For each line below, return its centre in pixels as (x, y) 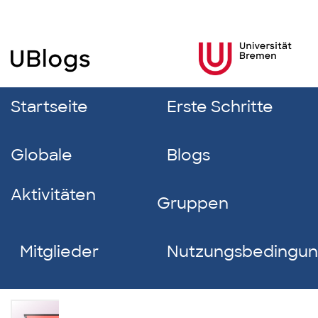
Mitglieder (60, 252)
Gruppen (193, 203)
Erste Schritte (220, 107)
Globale (42, 155)
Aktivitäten (53, 195)
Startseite (49, 107)
